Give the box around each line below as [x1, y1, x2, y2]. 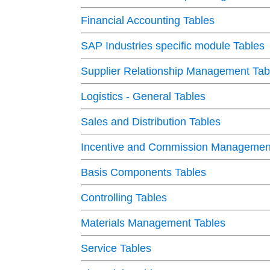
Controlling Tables [81, 192, 168, 204]
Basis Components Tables [81, 166, 207, 179]
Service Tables [81, 242, 152, 255]
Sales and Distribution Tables [81, 116, 221, 128]
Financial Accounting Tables [81, 14, 215, 27]
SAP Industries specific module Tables [81, 40, 265, 52]
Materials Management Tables [81, 217, 226, 230]
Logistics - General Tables [81, 90, 206, 103]
